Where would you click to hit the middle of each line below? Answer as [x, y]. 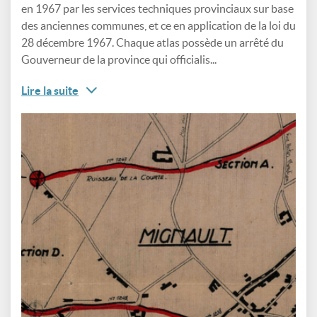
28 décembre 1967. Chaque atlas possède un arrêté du [152, 42]
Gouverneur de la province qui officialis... [119, 59]
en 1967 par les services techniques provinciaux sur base [157, 8]
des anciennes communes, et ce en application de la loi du [158, 25]
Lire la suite [50, 91]
